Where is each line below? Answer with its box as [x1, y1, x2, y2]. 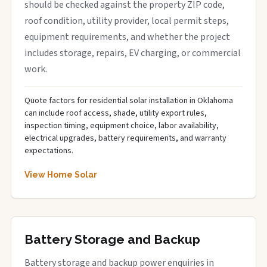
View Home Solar [24, 170, 97, 179]
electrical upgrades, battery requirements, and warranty [24, 132, 226, 144]
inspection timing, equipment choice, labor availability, [24, 120, 219, 132]
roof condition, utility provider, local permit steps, [24, 14, 229, 27]
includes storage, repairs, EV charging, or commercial [24, 46, 241, 60]
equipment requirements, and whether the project [24, 30, 230, 44]
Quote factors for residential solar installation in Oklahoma [24, 95, 233, 107]
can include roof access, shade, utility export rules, [24, 107, 207, 119]
